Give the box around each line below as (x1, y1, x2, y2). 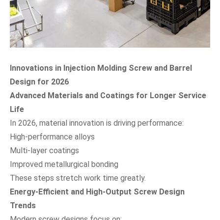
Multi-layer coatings (10, 145, 79, 155)
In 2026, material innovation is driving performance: (10, 118, 184, 128)
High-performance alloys (10, 132, 95, 141)
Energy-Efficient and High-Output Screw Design (10, 187, 185, 196)
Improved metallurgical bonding (10, 159, 118, 169)
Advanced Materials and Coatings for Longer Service (10, 90, 206, 100)
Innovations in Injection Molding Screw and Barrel (10, 63, 192, 73)
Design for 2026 (10, 77, 69, 86)
